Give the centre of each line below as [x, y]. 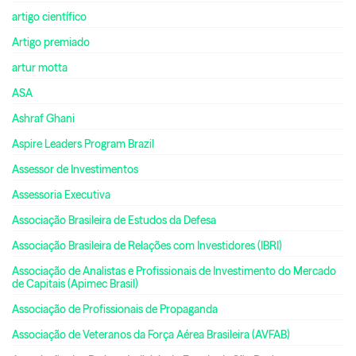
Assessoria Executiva [61, 194]
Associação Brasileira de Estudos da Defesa [114, 220]
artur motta [40, 67]
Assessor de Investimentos [75, 169]
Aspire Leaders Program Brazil [83, 143]
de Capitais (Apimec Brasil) [75, 283]
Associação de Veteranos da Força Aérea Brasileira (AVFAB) [151, 334]
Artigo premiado [51, 42]
